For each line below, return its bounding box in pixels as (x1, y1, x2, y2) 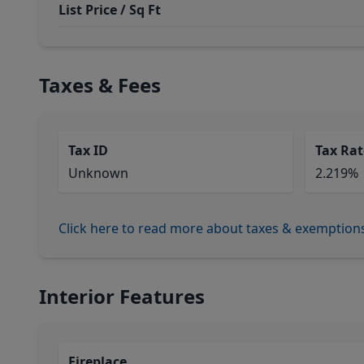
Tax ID (68, 141, 108, 159)
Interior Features (39, 283, 205, 310)
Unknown (68, 164, 128, 182)
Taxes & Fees (39, 71, 161, 98)
